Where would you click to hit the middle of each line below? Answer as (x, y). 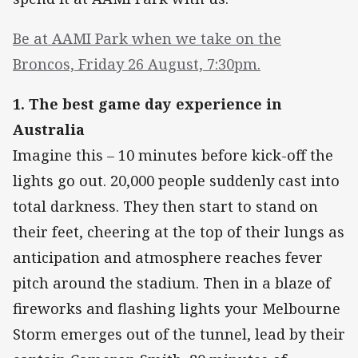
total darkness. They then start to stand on (165, 206)
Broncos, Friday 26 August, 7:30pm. (137, 64)
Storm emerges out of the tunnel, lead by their (179, 334)
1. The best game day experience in (147, 103)
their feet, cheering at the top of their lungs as (179, 231)
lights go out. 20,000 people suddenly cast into (176, 180)
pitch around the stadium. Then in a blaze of (172, 282)
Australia (49, 129)
